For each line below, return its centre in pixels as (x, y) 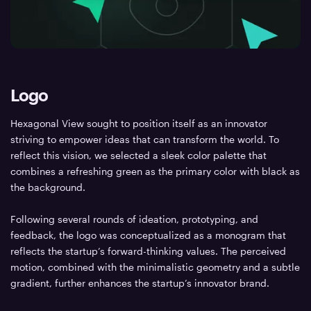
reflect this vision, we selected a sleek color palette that (139, 155)
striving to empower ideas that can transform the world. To (145, 139)
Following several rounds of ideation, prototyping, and (135, 219)
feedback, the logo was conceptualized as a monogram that (149, 235)
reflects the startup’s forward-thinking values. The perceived (149, 251)
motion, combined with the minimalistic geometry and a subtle (155, 267)
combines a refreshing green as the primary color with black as (155, 171)
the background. (48, 187)
